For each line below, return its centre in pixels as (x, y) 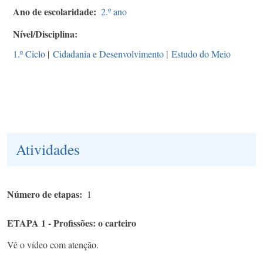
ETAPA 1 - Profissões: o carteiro (72, 222)
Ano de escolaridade (53, 11)
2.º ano (114, 11)
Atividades (48, 149)
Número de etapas (43, 194)
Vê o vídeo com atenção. (53, 244)
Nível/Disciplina (44, 33)
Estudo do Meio (201, 53)
